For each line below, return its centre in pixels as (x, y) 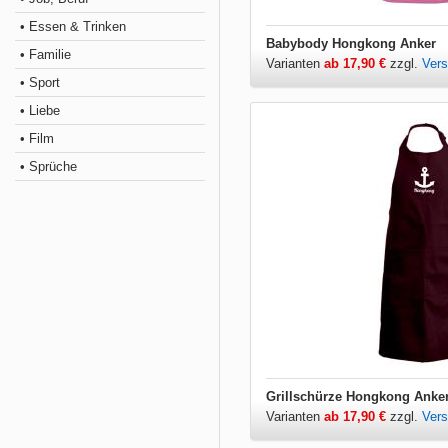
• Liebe (40, 110)
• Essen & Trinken (73, 26)
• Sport (40, 82)
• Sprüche (48, 166)
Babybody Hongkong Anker (351, 43)
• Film (37, 138)
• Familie (45, 54)
